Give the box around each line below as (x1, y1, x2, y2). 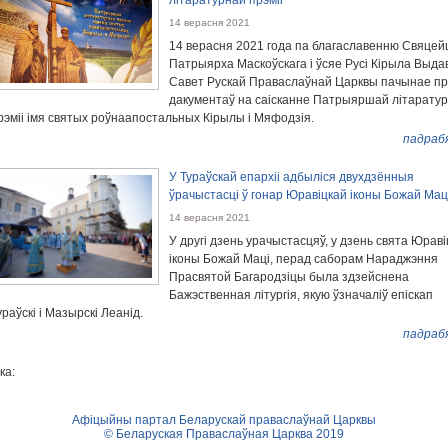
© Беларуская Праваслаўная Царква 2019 (104, 427, 344, 441)
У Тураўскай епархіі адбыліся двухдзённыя (169, 170, 414, 184)
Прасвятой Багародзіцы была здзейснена (169, 270, 409, 284)
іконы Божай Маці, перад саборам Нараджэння (169, 252, 438, 266)
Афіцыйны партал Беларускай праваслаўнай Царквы (72, 413, 376, 427)
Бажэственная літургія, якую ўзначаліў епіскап (169, 288, 433, 302)
